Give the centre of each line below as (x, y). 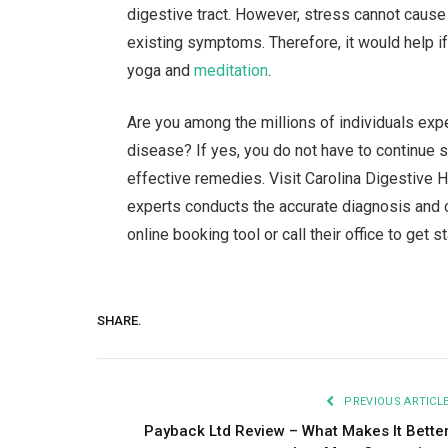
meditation (231, 70)
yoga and (161, 70)
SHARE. (119, 320)
